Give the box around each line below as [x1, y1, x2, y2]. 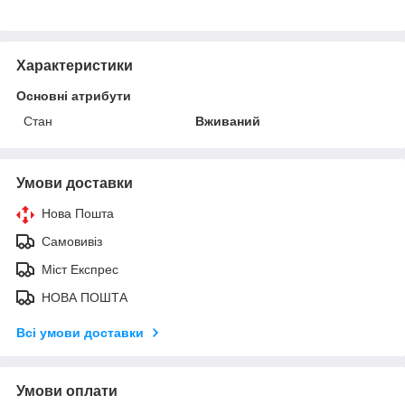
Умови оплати [16, 383, 118, 399]
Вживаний [195, 114, 261, 128]
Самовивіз [42, 234, 102, 249]
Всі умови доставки [16, 325, 144, 340]
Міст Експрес [42, 262, 118, 277]
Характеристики [16, 58, 133, 73]
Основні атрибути [16, 89, 131, 103]
